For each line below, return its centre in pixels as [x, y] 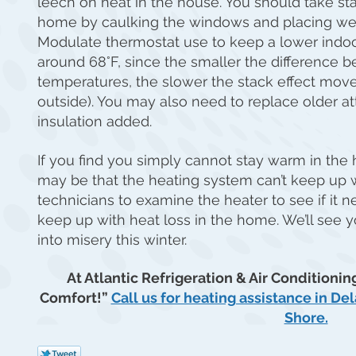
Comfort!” [75, 297]
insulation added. [95, 122]
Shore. [306, 317]
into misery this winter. [112, 239]
